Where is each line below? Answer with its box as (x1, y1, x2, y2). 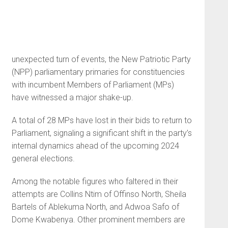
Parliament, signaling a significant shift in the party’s (11, 128, 192, 138)
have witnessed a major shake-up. (11, 93, 133, 103)
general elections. (11, 154, 75, 164)
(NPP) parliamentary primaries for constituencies (11, 67, 185, 77)
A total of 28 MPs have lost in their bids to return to (11, 116, 192, 126)
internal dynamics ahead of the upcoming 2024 (11, 141, 179, 151)
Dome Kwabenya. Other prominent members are (11, 215, 185, 225)
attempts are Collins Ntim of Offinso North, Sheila (11, 189, 186, 199)
